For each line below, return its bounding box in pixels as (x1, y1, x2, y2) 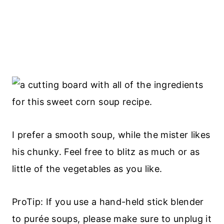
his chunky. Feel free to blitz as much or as (12, 146, 200, 157)
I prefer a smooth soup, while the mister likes (12, 129, 210, 140)
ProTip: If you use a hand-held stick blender (12, 196, 204, 207)
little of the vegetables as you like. (12, 163, 162, 174)
